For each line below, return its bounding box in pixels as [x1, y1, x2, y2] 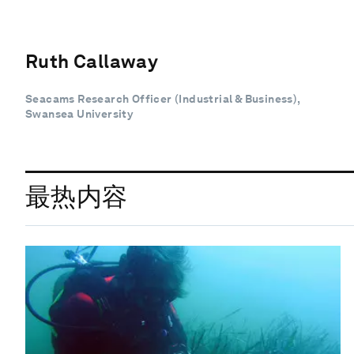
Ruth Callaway [25, 49, 159, 73]
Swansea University [25, 107, 134, 120]
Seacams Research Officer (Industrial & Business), [25, 92, 300, 105]
